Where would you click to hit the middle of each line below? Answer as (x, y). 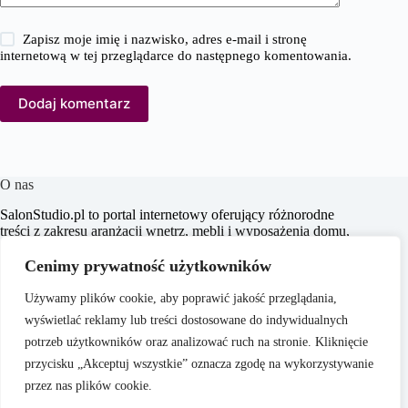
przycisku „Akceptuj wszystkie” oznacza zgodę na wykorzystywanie (199, 364)
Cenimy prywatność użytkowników (148, 266)
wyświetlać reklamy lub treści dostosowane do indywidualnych (186, 320)
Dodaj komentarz (74, 104)
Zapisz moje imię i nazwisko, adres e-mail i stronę (165, 39)
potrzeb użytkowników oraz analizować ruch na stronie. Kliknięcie (196, 342)
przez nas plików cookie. (88, 386)
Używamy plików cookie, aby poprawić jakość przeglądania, (181, 298)
